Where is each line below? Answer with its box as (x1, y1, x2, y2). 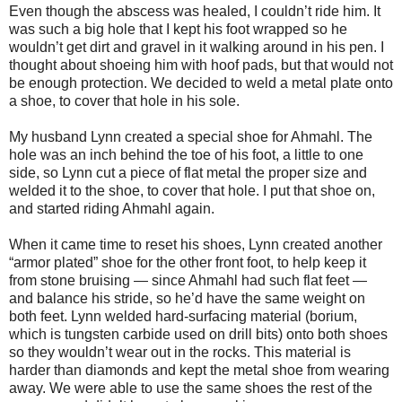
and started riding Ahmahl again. (9, 201, 214, 216)
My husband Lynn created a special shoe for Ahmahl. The (9, 129, 372, 144)
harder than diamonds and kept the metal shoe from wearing (9, 363, 389, 378)
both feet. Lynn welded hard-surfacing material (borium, (9, 309, 357, 324)
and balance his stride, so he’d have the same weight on (9, 291, 365, 306)
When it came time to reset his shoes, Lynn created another (9, 237, 382, 252)
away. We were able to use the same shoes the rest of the (9, 380, 372, 396)
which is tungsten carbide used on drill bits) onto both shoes (9, 327, 388, 342)
